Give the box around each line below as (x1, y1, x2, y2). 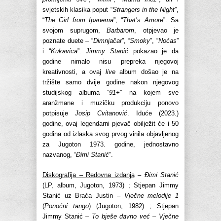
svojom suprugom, (42, 27, 107, 35)
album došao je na (115, 68, 179, 76)
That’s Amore (123, 16, 163, 24)
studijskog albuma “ (42, 89, 109, 97)
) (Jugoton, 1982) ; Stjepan (89, 202, 179, 210)
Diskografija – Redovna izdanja (42, 171, 135, 179)
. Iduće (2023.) (127, 110, 179, 117)
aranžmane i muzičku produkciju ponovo (42, 99, 179, 107)
